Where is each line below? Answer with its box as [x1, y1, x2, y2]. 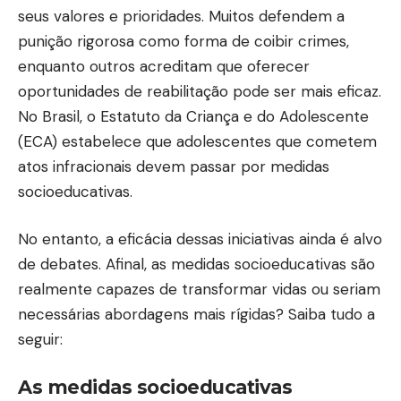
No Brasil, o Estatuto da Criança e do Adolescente [18, 106, 369, 126]
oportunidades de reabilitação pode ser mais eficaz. [18, 81, 381, 101]
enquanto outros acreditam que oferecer [18, 55, 310, 76]
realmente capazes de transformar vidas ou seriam [18, 279, 380, 299]
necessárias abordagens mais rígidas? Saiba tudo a [18, 304, 375, 324]
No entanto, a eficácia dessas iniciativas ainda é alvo [18, 229, 382, 249]
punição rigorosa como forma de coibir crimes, [18, 30, 349, 51]
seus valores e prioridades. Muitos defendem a [18, 5, 345, 26]
